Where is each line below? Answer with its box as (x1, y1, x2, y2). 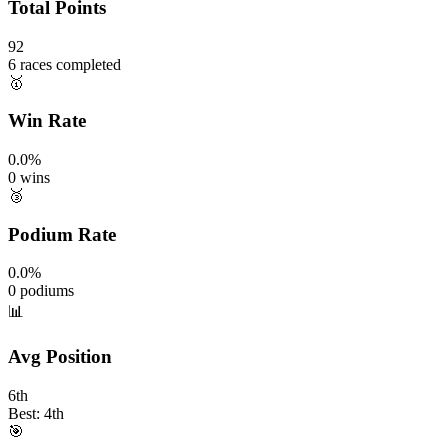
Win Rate (8, 110, 86, 132)
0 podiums (8, 282, 74, 300)
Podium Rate (8, 223, 116, 245)
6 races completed (8, 55, 121, 73)
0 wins (8, 169, 50, 186)
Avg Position (8, 346, 112, 368)
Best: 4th (8, 404, 64, 422)
